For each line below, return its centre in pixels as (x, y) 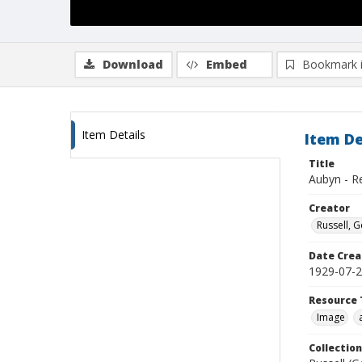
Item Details (114, 135)
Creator (329, 208)
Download (133, 64)
